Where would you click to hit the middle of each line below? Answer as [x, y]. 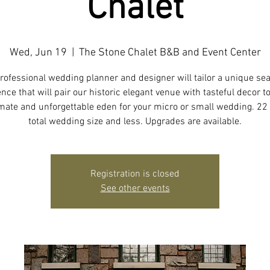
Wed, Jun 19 [38, 52]
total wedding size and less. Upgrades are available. [135, 121]
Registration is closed [135, 174]
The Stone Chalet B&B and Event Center [170, 52]
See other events [135, 188]
